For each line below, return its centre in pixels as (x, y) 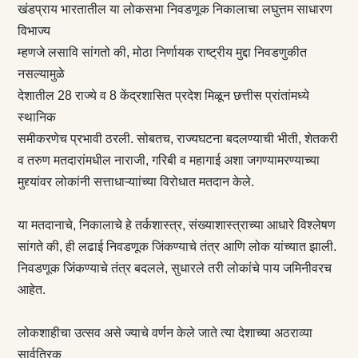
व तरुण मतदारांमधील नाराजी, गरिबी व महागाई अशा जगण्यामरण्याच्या (168, 160)
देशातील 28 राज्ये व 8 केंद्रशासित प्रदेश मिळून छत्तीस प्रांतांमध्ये (163, 95)
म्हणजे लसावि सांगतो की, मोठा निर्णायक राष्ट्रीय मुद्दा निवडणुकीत (162, 52)
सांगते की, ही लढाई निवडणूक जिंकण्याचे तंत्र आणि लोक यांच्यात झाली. (177, 246)
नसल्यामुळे (41, 74)
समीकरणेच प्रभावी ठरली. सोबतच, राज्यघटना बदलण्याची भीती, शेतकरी (177, 138)
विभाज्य (34, 30)
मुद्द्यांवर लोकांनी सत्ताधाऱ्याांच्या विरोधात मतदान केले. (135, 181)
